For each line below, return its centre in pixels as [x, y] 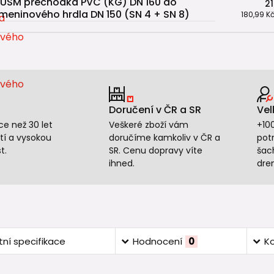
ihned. [121, 163]
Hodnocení [157, 241]
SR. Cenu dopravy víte [155, 150]
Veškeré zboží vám [148, 125]
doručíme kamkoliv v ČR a [164, 138]
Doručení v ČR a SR [155, 110]
